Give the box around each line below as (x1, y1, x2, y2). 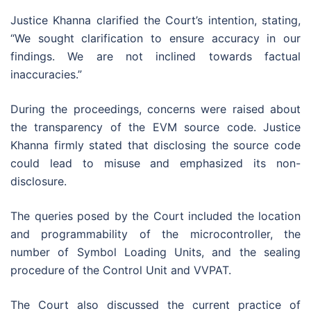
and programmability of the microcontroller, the (10, 227, 301, 242)
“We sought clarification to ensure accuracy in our (10, 31, 301, 46)
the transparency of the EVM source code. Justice (10, 120, 301, 135)
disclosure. (10, 174, 67, 189)
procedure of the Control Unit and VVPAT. (10, 263, 231, 278)
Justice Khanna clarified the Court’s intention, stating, (10, 13, 301, 28)
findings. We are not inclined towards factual (10, 49, 301, 64)
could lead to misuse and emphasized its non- (10, 156, 301, 171)
